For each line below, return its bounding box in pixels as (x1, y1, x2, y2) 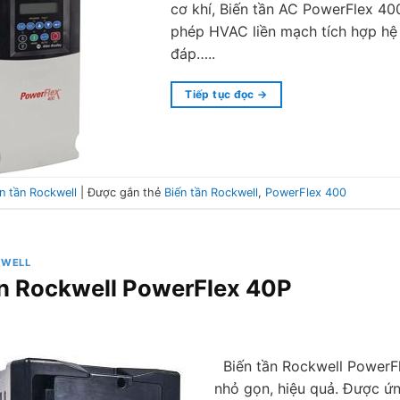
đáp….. (171, 45, 215, 63)
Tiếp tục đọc (185, 87, 258, 102)
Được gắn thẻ (87, 185, 164, 199)
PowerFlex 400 (265, 185, 346, 199)
